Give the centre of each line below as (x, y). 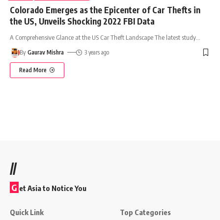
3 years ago (96, 52)
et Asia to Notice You (53, 188)
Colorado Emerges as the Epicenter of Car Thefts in (105, 10)
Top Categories (145, 212)
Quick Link (27, 212)
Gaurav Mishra (46, 52)
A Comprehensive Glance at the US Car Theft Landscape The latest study (103, 37)
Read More (33, 70)
